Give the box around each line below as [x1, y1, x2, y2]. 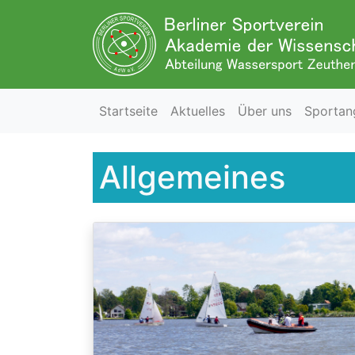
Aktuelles [170, 103, 225, 119]
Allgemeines [99, 158, 285, 197]
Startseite [99, 103, 158, 119]
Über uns [238, 103, 292, 119]
